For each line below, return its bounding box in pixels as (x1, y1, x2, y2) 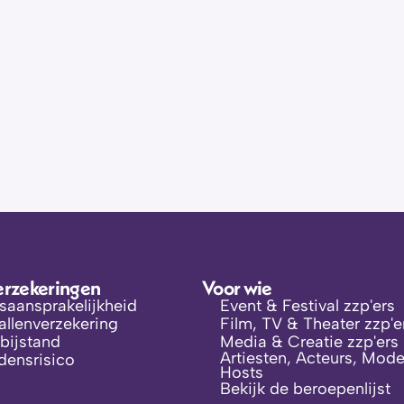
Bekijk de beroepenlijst (220, 379, 390, 399)
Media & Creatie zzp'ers (220, 332, 399, 352)
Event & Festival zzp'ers (220, 296, 395, 316)
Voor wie (202, 275, 272, 300)
